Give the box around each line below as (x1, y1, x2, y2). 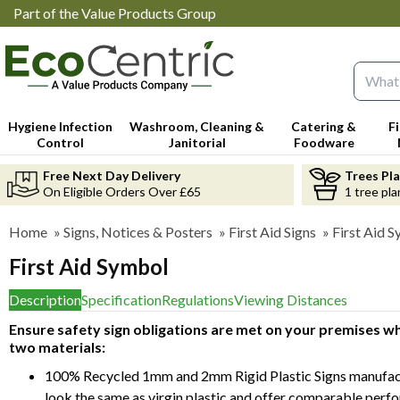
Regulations (162, 290, 234, 308)
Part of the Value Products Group (13, 4, 216, 21)
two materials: (9, 337, 105, 355)
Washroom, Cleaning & (129, 118, 265, 134)
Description (9, 290, 81, 308)
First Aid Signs (229, 222, 316, 240)
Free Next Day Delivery (43, 167, 180, 183)
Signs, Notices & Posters (63, 222, 212, 240)
